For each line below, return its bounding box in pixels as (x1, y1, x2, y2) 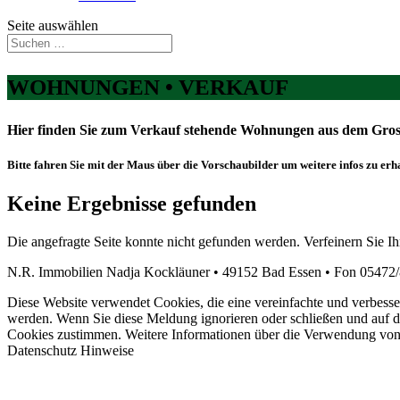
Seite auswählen (7, 18, 98, 33)
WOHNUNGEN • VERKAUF (7, 75, 288, 99)
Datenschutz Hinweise (7, 343, 134, 359)
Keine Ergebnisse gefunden (7, 192, 256, 216)
